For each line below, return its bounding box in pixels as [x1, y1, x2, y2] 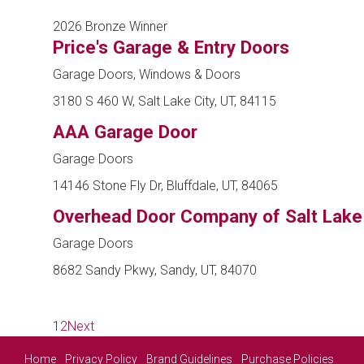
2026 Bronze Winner [53, 19, 167, 35]
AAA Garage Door [53, 121, 197, 143]
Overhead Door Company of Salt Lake [53, 206, 362, 227]
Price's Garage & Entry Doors [53, 37, 289, 58]
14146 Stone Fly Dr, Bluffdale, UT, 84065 [53, 178, 278, 194]
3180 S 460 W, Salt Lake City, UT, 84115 [53, 93, 276, 110]
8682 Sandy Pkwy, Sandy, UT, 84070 [53, 262, 257, 279]
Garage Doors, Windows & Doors [53, 67, 240, 83]
